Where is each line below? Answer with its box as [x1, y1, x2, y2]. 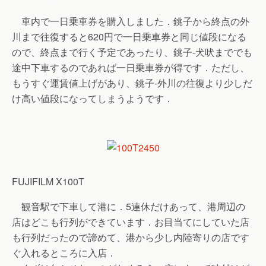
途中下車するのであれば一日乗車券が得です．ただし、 [12, 61, 249, 74]
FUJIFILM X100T [12, 175, 84, 188]
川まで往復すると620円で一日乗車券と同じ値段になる [12, 30, 246, 43]
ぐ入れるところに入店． [12, 246, 116, 259]
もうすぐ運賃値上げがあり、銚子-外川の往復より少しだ [12, 76, 252, 90]
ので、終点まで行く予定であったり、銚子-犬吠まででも [12, 45, 252, 59]
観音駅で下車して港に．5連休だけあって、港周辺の [12, 199, 245, 213]
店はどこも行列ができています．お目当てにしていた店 [12, 215, 249, 229]
